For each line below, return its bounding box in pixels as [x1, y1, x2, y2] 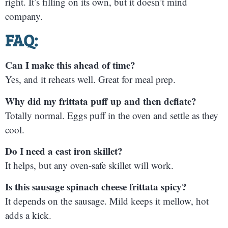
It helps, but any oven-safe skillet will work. [5, 158, 174, 172]
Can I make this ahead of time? [5, 58, 135, 72]
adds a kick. [5, 209, 51, 222]
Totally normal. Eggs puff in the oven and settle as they [5, 108, 218, 122]
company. [5, 9, 43, 22]
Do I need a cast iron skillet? [5, 144, 123, 158]
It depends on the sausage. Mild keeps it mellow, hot [5, 194, 209, 208]
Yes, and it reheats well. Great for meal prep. [5, 73, 176, 86]
